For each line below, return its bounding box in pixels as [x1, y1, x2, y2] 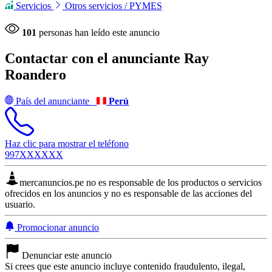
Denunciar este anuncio [22, 250, 112, 260]
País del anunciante [13, 95, 97, 106]
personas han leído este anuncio [36, 27, 160, 38]
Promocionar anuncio [15, 222, 99, 233]
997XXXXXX [5, 149, 63, 160]
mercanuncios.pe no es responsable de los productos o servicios [19, 177, 262, 188]
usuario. [5, 199, 35, 209]
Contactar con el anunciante [5, 50, 184, 67]
